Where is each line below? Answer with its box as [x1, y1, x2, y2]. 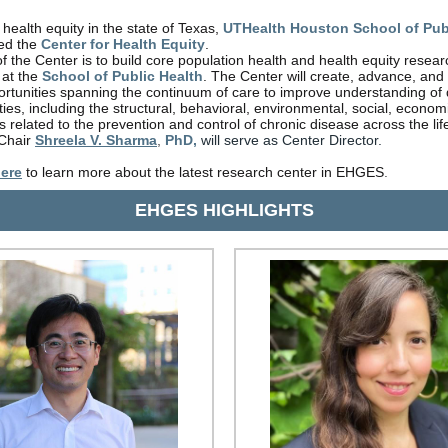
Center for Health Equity [41, 36, 205, 52]
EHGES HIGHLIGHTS [134, 200, 314, 220]
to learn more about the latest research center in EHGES [22, 164, 384, 180]
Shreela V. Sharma [35, 132, 157, 148]
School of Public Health [42, 68, 203, 84]
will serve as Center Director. [201, 132, 382, 148]
